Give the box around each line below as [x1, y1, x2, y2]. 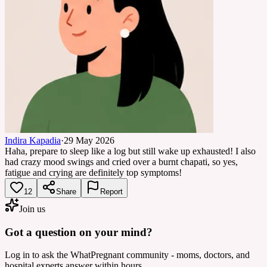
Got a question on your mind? [5, 225, 153, 238]
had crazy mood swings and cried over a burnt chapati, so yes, [5, 156, 238, 167]
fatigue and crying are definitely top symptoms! [5, 167, 182, 178]
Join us [19, 203, 45, 214]
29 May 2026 [64, 135, 114, 145]
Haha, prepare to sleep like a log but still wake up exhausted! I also [5, 145, 256, 156]
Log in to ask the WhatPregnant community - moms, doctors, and [5, 250, 250, 260]
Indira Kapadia [5, 135, 61, 145]
